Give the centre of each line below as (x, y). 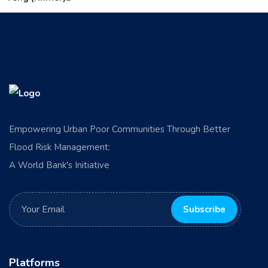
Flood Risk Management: (60, 147)
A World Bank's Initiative (59, 165)
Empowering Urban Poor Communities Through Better (120, 129)
